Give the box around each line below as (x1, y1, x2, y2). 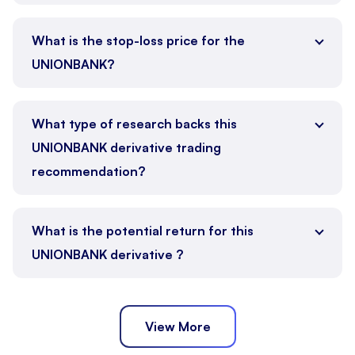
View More (144, 318, 211, 334)
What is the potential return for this (32, 222, 254, 239)
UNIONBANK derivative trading (32, 139, 221, 155)
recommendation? (32, 162, 145, 179)
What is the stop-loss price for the (32, 32, 245, 48)
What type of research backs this (32, 115, 237, 132)
